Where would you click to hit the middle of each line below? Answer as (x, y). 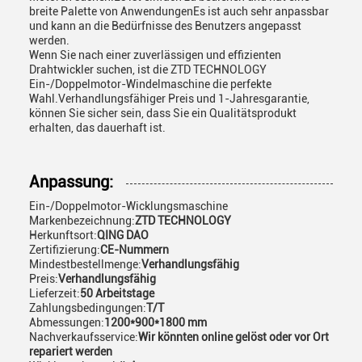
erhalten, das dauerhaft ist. (97, 128)
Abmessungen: (67, 322)
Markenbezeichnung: (82, 221)
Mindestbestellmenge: (85, 264)
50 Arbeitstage (117, 293)
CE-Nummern (135, 250)
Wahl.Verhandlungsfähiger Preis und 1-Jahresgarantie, (169, 99)
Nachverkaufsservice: (84, 337)
